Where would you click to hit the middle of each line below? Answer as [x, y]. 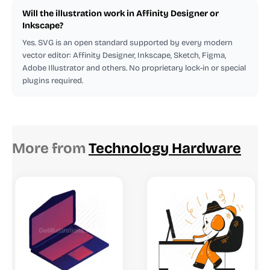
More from [50, 148]
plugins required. [53, 80]
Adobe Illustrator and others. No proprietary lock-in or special [134, 68]
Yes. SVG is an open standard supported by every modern [127, 42]
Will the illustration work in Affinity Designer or [121, 13]
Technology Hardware [165, 148]
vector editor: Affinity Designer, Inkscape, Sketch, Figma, [124, 55]
